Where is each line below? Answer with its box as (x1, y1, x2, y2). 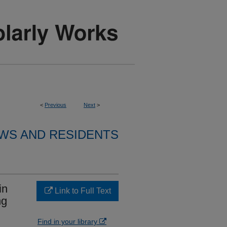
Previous (45, 102, 66, 108)
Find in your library (37, 217, 99, 225)
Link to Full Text (52, 186, 111, 195)
